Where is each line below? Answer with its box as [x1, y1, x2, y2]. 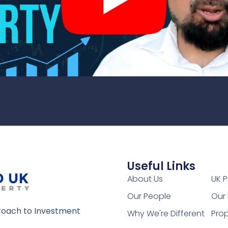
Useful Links [127, 158, 195, 175]
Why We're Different [127, 208, 205, 220]
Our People [127, 190, 171, 203]
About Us [127, 173, 163, 185]
